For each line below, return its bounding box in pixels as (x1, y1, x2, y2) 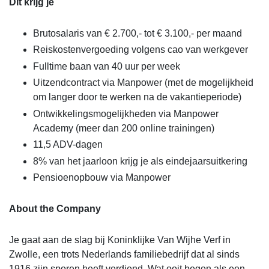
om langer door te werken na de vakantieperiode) (33, 92, 241, 103)
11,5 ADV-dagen (33, 139, 103, 150)
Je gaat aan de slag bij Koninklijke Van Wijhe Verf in (9, 235, 231, 246)
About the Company (9, 204, 101, 214)
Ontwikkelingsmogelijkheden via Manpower (33, 108, 219, 119)
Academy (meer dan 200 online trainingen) (33, 122, 214, 133)
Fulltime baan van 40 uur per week (33, 61, 180, 71)
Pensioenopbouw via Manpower (33, 172, 173, 183)
